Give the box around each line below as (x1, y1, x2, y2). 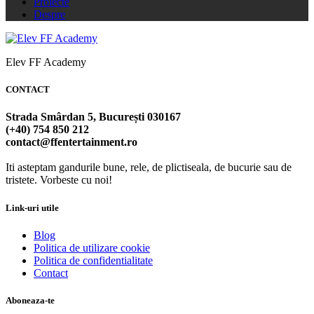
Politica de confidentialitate (34, 254, 153, 266)
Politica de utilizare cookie (34, 241, 150, 254)
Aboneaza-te (6, 294, 55, 306)
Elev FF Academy (6, 56, 86, 68)
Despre (34, 8, 65, 20)
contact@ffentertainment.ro (6, 136, 137, 149)
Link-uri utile (6, 202, 59, 213)
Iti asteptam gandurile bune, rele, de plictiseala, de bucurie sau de (6, 161, 292, 174)
